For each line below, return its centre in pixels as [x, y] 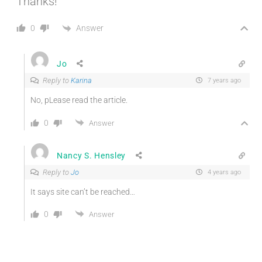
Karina [81, 81]
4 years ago [223, 173]
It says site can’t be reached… [83, 192]
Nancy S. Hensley [92, 155]
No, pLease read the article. [79, 100]
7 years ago [223, 81]
